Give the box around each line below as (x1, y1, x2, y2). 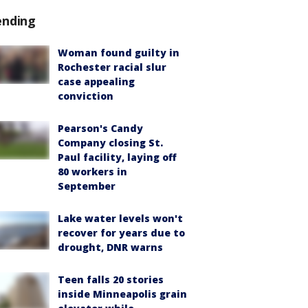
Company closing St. (58, 136, 163, 149)
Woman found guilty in (58, 46, 179, 59)
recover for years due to (58, 226, 185, 239)
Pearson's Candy (58, 122, 143, 135)
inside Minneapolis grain (58, 287, 187, 300)
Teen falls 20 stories (58, 273, 164, 286)
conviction (58, 89, 113, 102)
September (58, 179, 115, 192)
